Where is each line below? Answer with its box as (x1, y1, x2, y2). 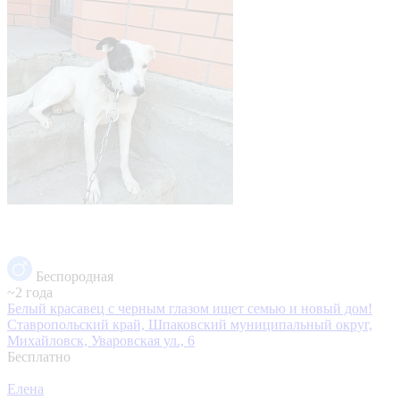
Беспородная (36, 268, 113, 284)
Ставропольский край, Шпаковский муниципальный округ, (7, 316, 372, 332)
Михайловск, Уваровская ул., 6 (7, 332, 195, 348)
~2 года (7, 284, 53, 300)
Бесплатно (7, 348, 71, 364)
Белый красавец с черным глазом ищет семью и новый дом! (7, 300, 372, 316)
